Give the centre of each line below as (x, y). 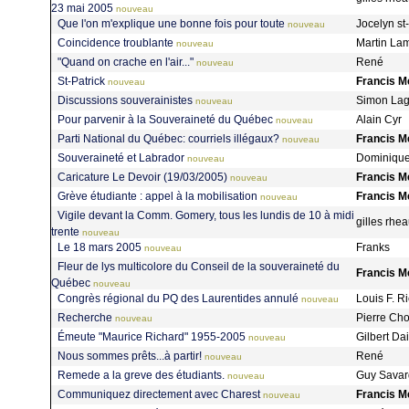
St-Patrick (81, 81)
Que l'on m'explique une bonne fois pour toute (171, 23)
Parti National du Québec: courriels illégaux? (168, 138)
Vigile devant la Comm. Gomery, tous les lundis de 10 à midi (206, 215)
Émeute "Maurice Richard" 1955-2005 (152, 336)
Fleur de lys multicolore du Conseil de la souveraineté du (199, 266)
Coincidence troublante (115, 42)
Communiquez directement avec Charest (159, 394)
